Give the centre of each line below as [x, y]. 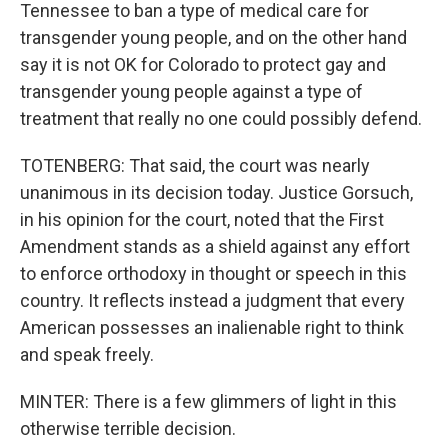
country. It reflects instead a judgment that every [212, 300]
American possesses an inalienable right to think [212, 327]
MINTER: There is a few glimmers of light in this [208, 401]
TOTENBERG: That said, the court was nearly [195, 165]
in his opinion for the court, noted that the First [202, 219]
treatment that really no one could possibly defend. [221, 118]
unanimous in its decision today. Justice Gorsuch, [216, 192]
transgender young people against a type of [191, 91]
